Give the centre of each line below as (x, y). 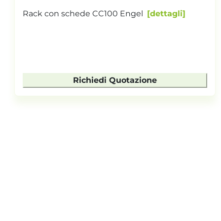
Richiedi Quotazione (115, 80)
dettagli (166, 13)
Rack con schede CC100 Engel (83, 13)
